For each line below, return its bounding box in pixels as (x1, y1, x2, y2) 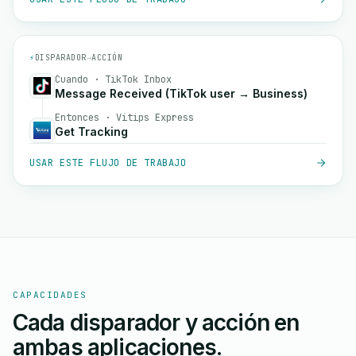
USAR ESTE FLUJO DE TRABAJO (29, 157, 187, 169)
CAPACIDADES (13, 289, 87, 300)
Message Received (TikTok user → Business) (55, 87, 308, 100)
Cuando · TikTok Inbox (55, 73, 172, 86)
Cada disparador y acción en (13, 309, 300, 336)
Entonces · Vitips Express (55, 111, 194, 124)
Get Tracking (55, 125, 128, 138)
